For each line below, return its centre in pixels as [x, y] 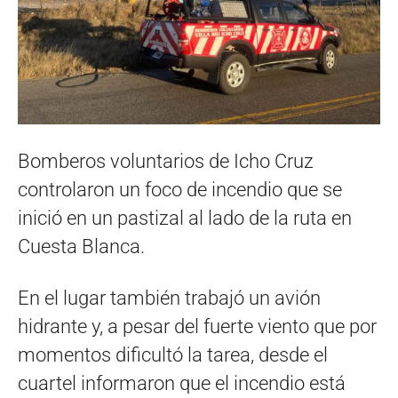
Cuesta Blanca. [81, 247]
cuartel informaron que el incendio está [182, 383]
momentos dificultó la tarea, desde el [173, 355]
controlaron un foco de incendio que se [180, 190]
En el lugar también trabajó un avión [169, 298]
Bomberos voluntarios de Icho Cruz [166, 161]
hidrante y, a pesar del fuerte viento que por [197, 326]
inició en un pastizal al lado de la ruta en [185, 218]
